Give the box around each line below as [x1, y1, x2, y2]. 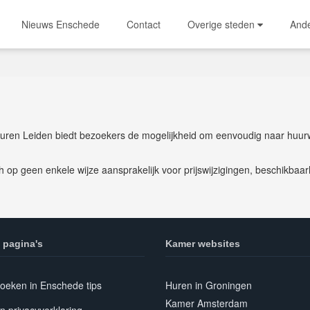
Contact [127, 17, 161, 31]
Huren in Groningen [165, 278, 252, 292]
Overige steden [188, 17, 257, 31]
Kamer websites [165, 238, 240, 249]
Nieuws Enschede [21, 17, 100, 31]
